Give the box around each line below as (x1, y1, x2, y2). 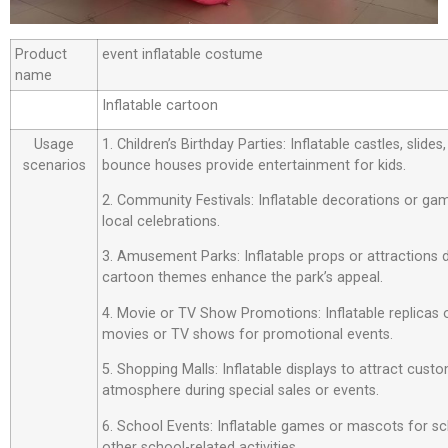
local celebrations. (102, 213, 220, 231)
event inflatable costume (102, 45, 263, 63)
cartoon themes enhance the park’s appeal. (102, 269, 383, 287)
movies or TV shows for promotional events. (102, 325, 393, 343)
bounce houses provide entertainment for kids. (102, 156, 406, 174)
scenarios (22, 156, 86, 174)
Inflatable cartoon (102, 96, 218, 114)
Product (15, 45, 67, 63)
